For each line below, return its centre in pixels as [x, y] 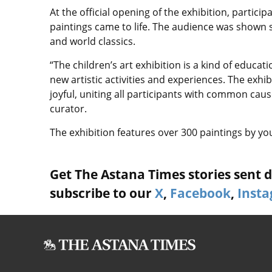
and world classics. [93, 41]
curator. [68, 108]
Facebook [200, 193]
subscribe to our [102, 193]
